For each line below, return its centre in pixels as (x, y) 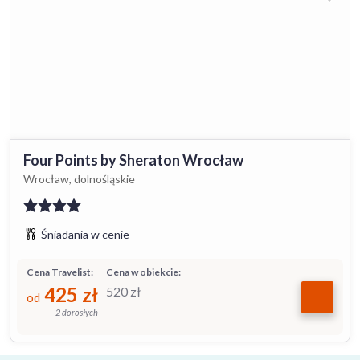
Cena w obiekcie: (143, 272)
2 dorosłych (77, 312)
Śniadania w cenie (85, 234)
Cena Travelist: (60, 272)
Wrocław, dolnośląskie (79, 179)
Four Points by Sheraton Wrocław (133, 160)
